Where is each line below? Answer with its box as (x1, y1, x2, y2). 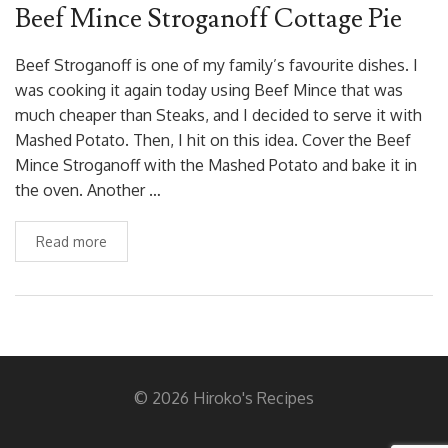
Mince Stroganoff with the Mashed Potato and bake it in (15, 154, 417, 175)
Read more (36, 232, 107, 250)
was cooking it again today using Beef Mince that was (15, 79, 403, 100)
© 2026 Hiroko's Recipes (134, 388, 314, 408)
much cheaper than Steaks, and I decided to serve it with (15, 104, 422, 125)
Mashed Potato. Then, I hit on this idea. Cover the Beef (15, 129, 411, 150)
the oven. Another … (15, 179, 161, 200)
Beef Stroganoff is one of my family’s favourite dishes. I (15, 54, 418, 75)
